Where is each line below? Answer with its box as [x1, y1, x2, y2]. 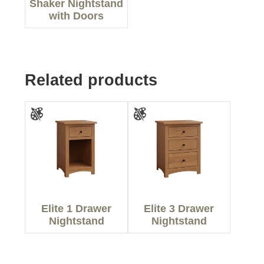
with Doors [49, 10, 104, 22]
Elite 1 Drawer [41, 202, 112, 214]
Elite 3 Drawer [144, 202, 214, 214]
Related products [25, 71, 158, 89]
